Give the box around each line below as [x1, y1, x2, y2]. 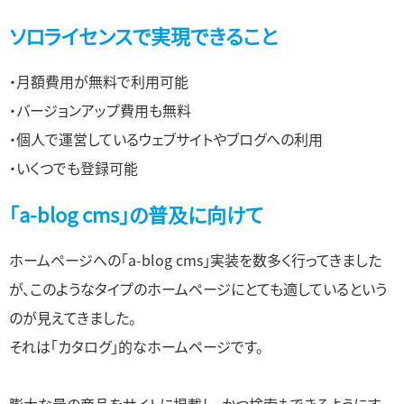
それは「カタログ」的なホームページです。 [9, 335, 263, 358]
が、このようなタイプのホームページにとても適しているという [9, 278, 387, 300]
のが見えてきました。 [9, 307, 136, 329]
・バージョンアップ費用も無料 [9, 99, 191, 122]
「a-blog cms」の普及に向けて [9, 199, 263, 229]
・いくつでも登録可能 [9, 157, 138, 179]
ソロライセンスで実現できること [9, 21, 278, 50]
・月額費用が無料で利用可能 [9, 70, 188, 93]
